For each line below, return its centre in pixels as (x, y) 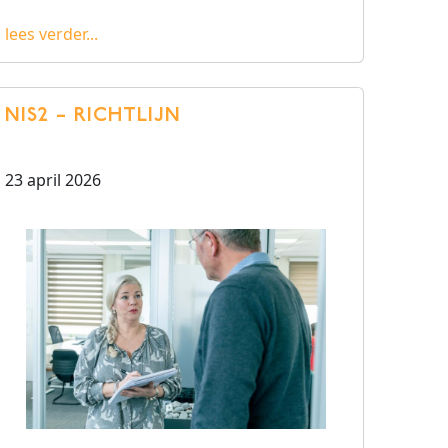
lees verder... (51, 34)
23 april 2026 (53, 180)
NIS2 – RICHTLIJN (93, 116)
